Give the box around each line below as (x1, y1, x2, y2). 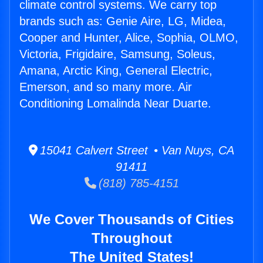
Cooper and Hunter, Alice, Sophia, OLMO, (19, 31, 238, 45)
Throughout (91, 230, 172, 247)
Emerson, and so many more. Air (19, 80, 192, 94)
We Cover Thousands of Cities (29, 211, 234, 228)
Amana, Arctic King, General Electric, (19, 64, 213, 77)
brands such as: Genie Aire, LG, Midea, (19, 15, 226, 28)
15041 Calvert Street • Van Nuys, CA (38, 144, 234, 157)
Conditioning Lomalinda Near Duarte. (19, 97, 211, 110)
